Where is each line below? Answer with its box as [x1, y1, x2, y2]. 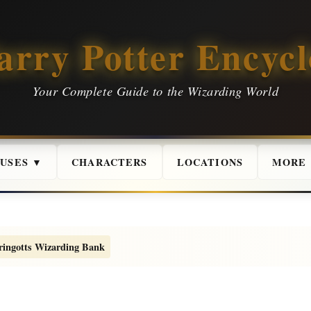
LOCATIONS [176, 155, 244, 169]
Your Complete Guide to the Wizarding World [32, 82, 279, 99]
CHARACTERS [72, 155, 148, 169]
